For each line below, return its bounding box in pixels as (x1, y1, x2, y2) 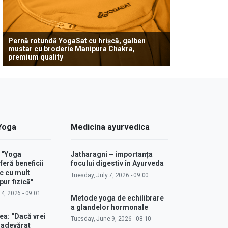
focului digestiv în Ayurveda (71, 159, 164, 167)
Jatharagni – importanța (71, 150, 153, 158)
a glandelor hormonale (71, 203, 149, 211)
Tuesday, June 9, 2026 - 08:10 (71, 215, 152, 222)
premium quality (8, 52, 63, 61)
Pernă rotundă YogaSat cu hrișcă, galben (8, 36, 146, 45)
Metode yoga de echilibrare (71, 193, 164, 202)
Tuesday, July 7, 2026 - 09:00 (71, 171, 149, 179)
